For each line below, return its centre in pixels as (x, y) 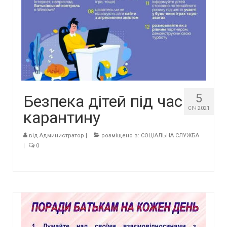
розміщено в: (120, 136)
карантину (62, 118)
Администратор (62, 136)
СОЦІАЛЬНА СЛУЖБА (170, 136)
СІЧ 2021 (199, 108)
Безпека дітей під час (103, 101)
